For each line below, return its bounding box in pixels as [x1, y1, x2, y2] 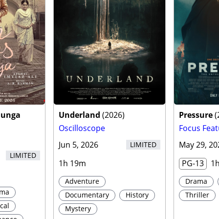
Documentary [65, 190, 109, 200]
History [125, 190, 149, 200]
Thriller [185, 190, 210, 200]
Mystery [65, 204, 91, 214]
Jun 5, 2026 [58, 139, 98, 151]
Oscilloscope [58, 123, 105, 134]
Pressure [179, 109, 213, 121]
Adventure [65, 176, 99, 186]
